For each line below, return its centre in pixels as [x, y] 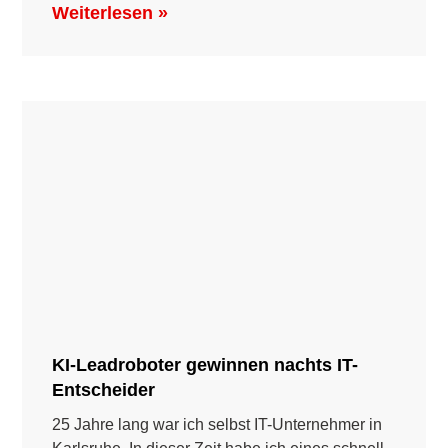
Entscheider [104, 389]
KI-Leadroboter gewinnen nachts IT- [205, 364]
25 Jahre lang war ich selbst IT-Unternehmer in [217, 424]
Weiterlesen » [110, 13]
